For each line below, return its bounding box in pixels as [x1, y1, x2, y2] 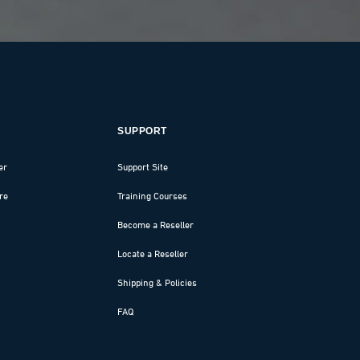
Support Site [117, 161, 169, 173]
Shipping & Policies [117, 276, 198, 288]
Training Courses [117, 190, 188, 202]
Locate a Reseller [117, 247, 189, 260]
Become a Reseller [117, 219, 194, 231]
